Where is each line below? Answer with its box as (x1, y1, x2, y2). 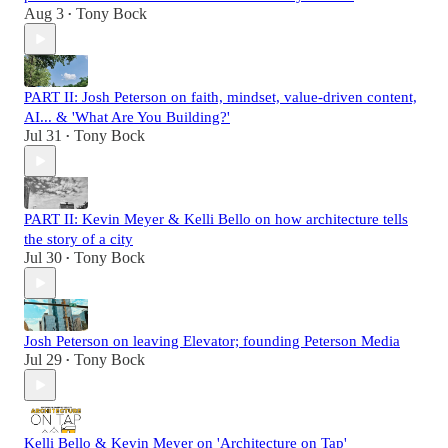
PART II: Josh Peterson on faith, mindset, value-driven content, (24, 89, 417, 106)
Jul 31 (24, 127, 62, 145)
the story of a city (24, 231, 133, 248)
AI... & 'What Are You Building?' (24, 109, 230, 126)
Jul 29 (24, 351, 62, 369)
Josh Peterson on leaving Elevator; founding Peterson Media (24, 333, 400, 350)
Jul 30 (24, 249, 62, 267)
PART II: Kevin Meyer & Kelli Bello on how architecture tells (24, 211, 408, 228)
